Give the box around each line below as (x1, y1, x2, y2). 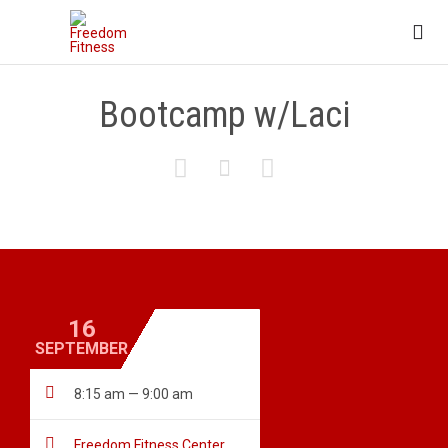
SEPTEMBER (35, 339, 128, 359)
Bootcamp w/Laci (98, 94, 350, 136)
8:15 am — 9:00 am (74, 386, 193, 403)
